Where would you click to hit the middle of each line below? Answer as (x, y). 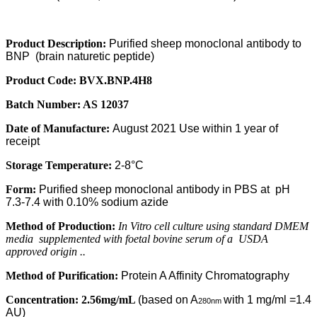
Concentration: (44, 300)
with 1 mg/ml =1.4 (267, 300)
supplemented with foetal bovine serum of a (139, 239)
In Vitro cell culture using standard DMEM (213, 226)
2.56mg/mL (110, 300)
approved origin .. (46, 252)
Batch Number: (44, 105)
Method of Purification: (63, 276)
